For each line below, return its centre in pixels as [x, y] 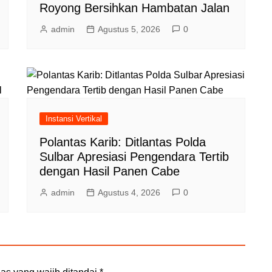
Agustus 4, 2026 [129, 192]
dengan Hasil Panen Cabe [110, 171]
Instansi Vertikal [74, 118]
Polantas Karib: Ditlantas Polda [123, 142]
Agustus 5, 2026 [129, 29]
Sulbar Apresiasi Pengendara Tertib [134, 156]
